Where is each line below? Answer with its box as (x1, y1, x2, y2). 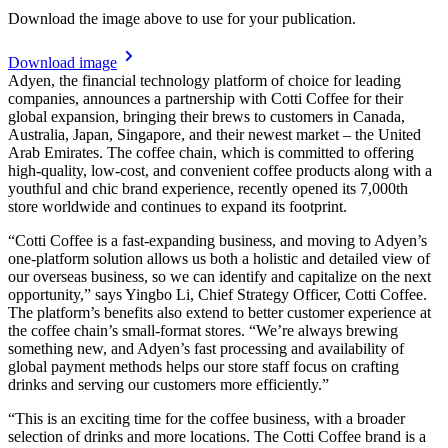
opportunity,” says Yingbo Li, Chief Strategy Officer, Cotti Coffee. (8, 285, 427, 303)
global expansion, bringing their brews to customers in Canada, (8, 107, 405, 125)
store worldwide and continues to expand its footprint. (8, 197, 347, 215)
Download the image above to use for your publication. (8, 9, 356, 27)
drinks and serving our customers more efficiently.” (8, 375, 329, 393)
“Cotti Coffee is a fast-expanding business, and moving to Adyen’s (8, 231, 427, 249)
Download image (8, 53, 117, 71)
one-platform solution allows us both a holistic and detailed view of (8, 249, 430, 267)
